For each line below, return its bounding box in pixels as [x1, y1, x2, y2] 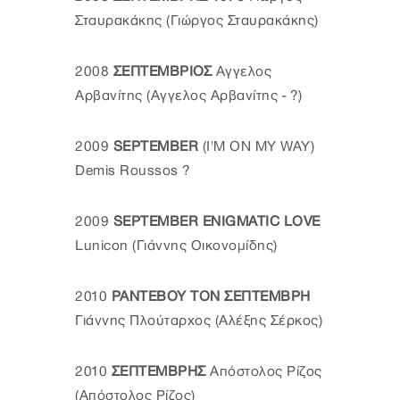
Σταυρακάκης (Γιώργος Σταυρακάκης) [75, 12, 319, 29]
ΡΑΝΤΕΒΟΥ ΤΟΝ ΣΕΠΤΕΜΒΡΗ [111, 288, 311, 304]
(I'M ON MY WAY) [202, 138, 314, 154]
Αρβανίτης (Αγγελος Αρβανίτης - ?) [75, 87, 303, 104]
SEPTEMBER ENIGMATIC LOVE [109, 213, 321, 229]
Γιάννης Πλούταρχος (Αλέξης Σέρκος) [75, 312, 322, 329]
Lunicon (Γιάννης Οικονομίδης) [75, 237, 278, 254]
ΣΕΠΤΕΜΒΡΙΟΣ [112, 63, 212, 79]
